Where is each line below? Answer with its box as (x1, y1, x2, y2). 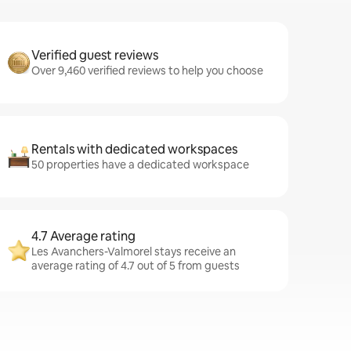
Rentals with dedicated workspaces (31, 141, 237, 157)
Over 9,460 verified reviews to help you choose (31, 63, 263, 78)
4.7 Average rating (31, 228, 136, 244)
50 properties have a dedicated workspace (31, 157, 249, 172)
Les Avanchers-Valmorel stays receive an (31, 244, 236, 259)
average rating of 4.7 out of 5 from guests (31, 259, 240, 273)
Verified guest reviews (31, 47, 158, 63)
